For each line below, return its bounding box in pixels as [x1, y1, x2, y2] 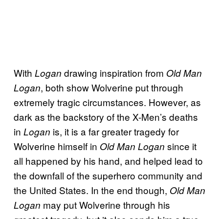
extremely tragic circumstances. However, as [14, 95, 201, 109]
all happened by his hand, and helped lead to [14, 153, 203, 167]
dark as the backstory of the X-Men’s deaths [14, 109, 198, 123]
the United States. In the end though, [14, 183, 170, 197]
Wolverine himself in [14, 139, 100, 153]
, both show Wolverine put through [41, 80, 183, 94]
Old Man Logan [100, 139, 165, 153]
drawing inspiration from [62, 66, 166, 79]
